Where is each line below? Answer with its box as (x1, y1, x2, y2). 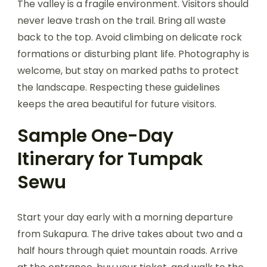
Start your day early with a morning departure (17, 210, 233, 224)
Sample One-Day (17, 123, 173, 148)
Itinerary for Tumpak (17, 146, 203, 172)
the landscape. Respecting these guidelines (17, 80, 220, 94)
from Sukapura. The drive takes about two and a (17, 226, 243, 241)
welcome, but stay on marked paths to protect (17, 63, 239, 77)
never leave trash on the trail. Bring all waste (17, 13, 226, 27)
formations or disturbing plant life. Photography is (17, 46, 249, 61)
